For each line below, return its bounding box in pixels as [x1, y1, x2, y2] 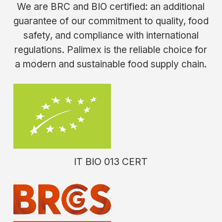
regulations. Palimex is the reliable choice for [14, 44, 208, 56]
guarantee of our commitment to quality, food [13, 15, 209, 27]
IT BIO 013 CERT [74, 156, 148, 168]
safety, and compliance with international [23, 30, 199, 42]
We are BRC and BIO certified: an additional [17, 1, 205, 13]
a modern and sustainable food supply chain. [15, 58, 207, 70]
